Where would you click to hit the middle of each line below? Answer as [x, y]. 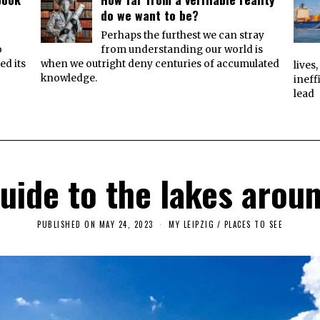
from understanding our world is [181, 49]
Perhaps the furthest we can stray [182, 35]
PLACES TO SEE [253, 225]
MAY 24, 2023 [126, 225]
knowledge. [69, 78]
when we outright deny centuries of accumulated [160, 64]
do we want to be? [149, 15]
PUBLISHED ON [66, 225]
